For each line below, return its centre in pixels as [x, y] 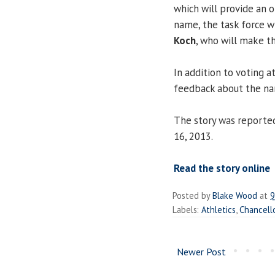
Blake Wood [235, 195]
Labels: [187, 209]
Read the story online [222, 168]
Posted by [192, 195]
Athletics [219, 209]
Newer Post [201, 251]
